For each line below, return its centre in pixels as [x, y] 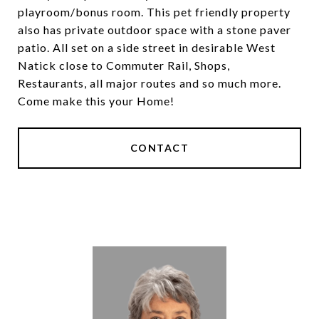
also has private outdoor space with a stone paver [155, 30]
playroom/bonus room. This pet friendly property [154, 12]
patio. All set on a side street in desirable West [147, 47]
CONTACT [159, 148]
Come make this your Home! [96, 101]
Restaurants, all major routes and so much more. [150, 83]
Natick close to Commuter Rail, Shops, [124, 65]
